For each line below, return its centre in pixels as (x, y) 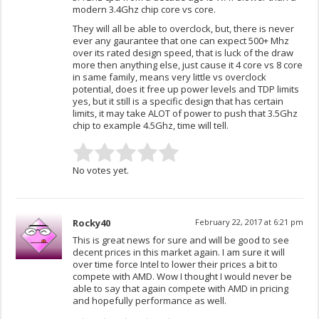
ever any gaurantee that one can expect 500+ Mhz (181, 41)
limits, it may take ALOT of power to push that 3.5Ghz (185, 114)
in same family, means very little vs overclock (170, 77)
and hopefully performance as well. (150, 301)
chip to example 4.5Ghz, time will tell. (151, 126)
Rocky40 (92, 223)
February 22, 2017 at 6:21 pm (249, 222)
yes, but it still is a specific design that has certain (178, 101)
